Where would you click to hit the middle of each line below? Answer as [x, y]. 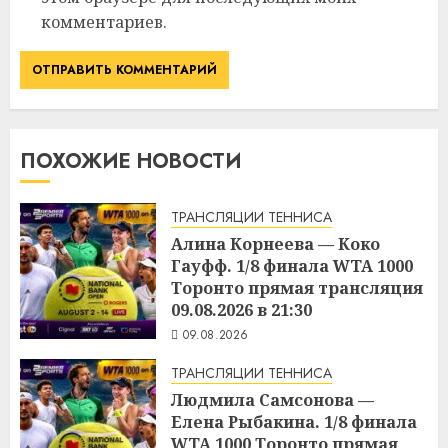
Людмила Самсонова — [272, 399]
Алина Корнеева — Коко [275, 243]
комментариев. [104, 21]
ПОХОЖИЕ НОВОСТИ [131, 161]
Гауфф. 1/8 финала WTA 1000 [292, 265]
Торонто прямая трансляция [297, 287]
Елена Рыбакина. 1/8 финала [294, 421]
